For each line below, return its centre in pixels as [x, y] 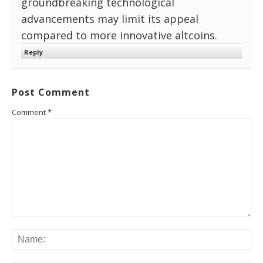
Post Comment [51, 92]
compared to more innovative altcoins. [119, 35]
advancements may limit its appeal [110, 18]
